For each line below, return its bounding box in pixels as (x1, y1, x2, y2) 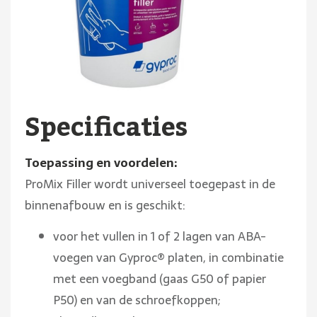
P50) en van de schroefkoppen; (53, 290, 220, 310)
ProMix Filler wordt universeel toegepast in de (25, 174, 275, 194)
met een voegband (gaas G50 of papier (53, 269, 266, 289)
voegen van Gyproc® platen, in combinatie (53, 248, 284, 267)
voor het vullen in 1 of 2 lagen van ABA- (53, 226, 266, 246)
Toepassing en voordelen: (25, 153, 177, 173)
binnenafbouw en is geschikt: (25, 195, 185, 215)
